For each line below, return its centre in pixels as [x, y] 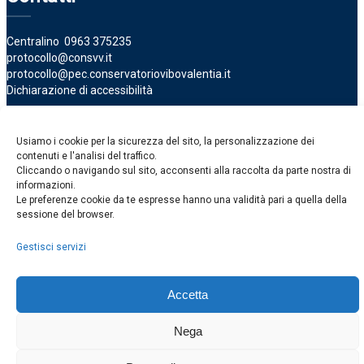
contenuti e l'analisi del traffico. [87, 156]
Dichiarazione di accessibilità [80, 90]
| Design [143, 242]
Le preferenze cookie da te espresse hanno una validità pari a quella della [182, 200]
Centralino [35, 41]
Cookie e [321, 225]
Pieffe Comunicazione [225, 242]
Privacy [100, 242]
